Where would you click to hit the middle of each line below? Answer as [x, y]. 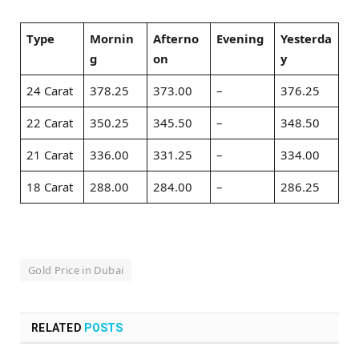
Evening [240, 38]
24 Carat [50, 90]
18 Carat [50, 186]
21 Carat [50, 154]
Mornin [112, 38]
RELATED [58, 328]
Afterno [176, 38]
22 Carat [50, 122]
